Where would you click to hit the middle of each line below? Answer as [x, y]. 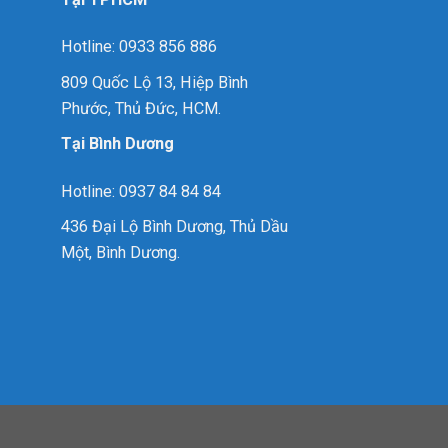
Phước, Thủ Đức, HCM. [141, 108]
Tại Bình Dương [117, 144]
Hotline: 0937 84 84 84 [141, 191]
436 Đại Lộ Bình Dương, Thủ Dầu [174, 227]
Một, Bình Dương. [120, 253]
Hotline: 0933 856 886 [139, 46]
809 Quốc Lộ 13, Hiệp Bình [154, 82]
